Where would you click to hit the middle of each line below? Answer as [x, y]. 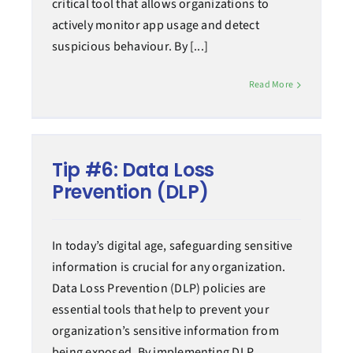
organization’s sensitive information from [165, 331]
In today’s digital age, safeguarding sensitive [172, 246]
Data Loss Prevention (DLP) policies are [159, 289]
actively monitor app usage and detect [155, 26]
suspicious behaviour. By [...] [130, 47]
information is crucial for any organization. [169, 268]
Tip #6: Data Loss [133, 170]
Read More [271, 85]
